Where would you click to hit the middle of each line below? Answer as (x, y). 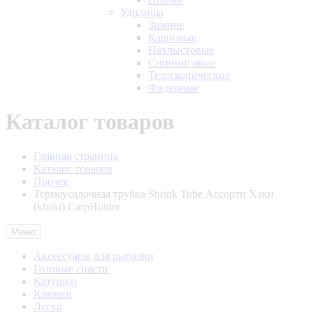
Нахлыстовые (181, 50)
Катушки (55, 281)
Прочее (51, 181)
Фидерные (173, 88)
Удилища (142, 12)
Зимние (166, 25)
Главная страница (76, 156)
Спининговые (182, 63)
